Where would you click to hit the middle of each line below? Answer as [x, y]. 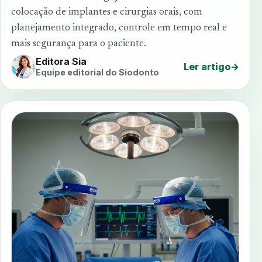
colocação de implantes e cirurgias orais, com [107, 12]
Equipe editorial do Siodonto [97, 73]
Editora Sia [61, 62]
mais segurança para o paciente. [79, 44]
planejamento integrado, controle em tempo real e [119, 28]
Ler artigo [207, 66]
